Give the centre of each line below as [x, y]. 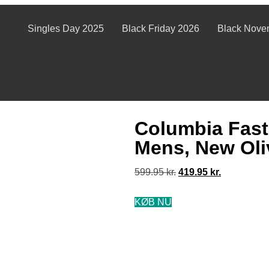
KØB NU [153, 202]
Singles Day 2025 [65, 29]
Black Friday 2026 [160, 29]
